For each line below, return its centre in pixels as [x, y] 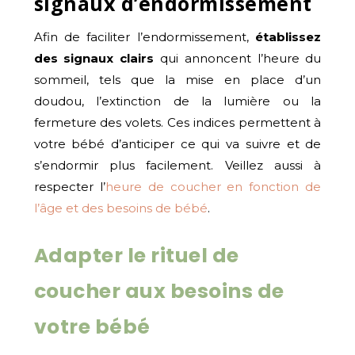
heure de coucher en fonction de [213, 186]
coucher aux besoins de [159, 291]
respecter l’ [69, 186]
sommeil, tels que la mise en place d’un [177, 79]
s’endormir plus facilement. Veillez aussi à [177, 165]
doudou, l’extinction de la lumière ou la [177, 101]
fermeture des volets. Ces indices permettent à [177, 122]
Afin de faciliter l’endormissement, [145, 36]
